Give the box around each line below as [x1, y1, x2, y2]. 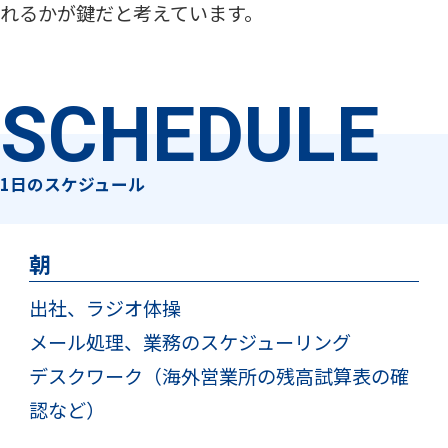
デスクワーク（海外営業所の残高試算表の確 [28, 362, 409, 391]
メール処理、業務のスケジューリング [28, 328, 351, 357]
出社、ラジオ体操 [28, 294, 181, 323]
